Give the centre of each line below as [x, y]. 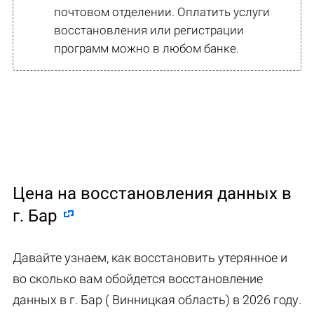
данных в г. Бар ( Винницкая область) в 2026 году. [157, 299]
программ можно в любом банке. [146, 48]
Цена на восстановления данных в [152, 193]
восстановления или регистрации [149, 30]
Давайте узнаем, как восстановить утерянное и [150, 257]
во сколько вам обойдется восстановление [138, 278]
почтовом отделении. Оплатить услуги [162, 12]
